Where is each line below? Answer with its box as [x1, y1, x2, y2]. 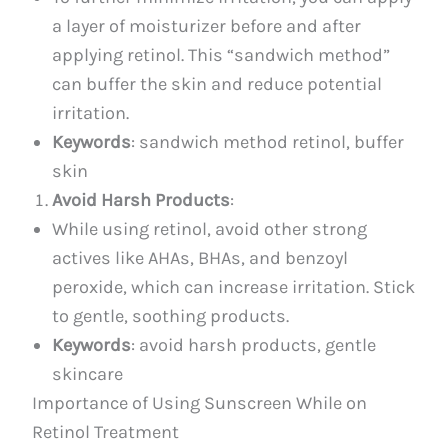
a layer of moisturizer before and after [52, 14, 362, 37]
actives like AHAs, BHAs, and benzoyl [52, 246, 349, 269]
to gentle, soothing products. [52, 304, 290, 327]
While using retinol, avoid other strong [52, 217, 368, 240]
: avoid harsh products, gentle [131, 333, 377, 356]
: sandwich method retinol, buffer [131, 130, 405, 153]
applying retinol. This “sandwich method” [52, 43, 391, 66]
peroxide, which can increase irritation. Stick [52, 275, 416, 298]
